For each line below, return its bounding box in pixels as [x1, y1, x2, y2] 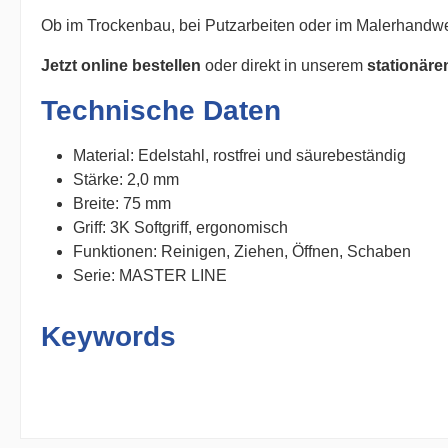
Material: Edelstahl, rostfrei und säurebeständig [73, 147, 406, 164]
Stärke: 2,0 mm [73, 171, 179, 188]
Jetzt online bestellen [41, 57, 201, 74]
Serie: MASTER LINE [73, 267, 227, 284]
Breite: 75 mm [73, 195, 171, 212]
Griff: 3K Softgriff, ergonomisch [73, 219, 288, 236]
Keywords [41, 321, 176, 352]
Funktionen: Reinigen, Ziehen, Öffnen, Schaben [73, 243, 411, 260]
